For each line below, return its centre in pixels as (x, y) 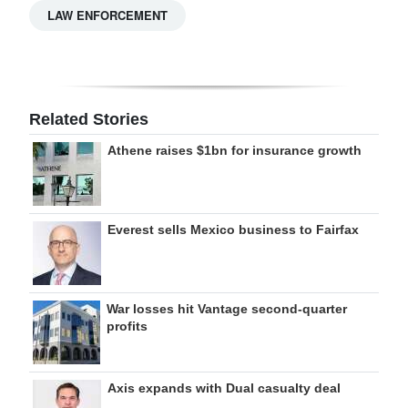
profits (127, 326)
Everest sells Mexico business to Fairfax (233, 230)
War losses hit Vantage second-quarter (227, 309)
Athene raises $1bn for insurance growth (235, 151)
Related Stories (89, 120)
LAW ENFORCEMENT (107, 15)
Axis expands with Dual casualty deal (224, 388)
